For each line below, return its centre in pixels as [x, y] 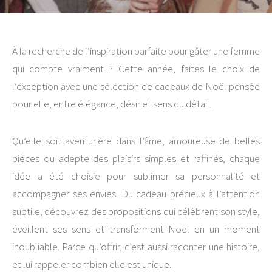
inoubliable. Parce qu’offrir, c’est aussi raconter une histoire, [136, 246]
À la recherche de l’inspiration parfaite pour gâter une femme [136, 51]
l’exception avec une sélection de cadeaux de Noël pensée [136, 86]
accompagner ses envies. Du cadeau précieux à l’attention [136, 194]
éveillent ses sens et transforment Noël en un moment [136, 229]
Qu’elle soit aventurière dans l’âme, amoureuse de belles [136, 141]
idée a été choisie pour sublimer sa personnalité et [136, 176]
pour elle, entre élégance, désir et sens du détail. [112, 104]
